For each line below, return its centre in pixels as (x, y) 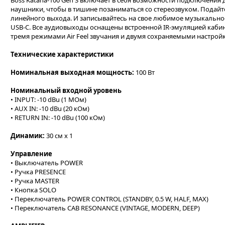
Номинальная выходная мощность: (73, 72)
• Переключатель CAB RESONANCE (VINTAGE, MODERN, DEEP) (105, 208)
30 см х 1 (60, 136)
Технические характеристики (62, 54)
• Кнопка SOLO (33, 190)
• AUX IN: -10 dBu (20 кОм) (50, 108)
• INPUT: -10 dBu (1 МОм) (48, 99)
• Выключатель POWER (47, 163)
